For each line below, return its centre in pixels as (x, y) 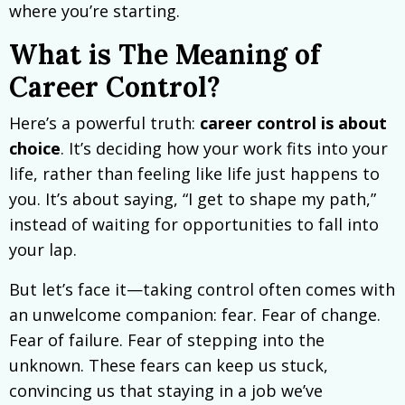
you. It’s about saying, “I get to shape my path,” (193, 199)
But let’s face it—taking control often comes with (202, 290)
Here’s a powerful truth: (104, 123)
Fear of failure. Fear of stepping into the (167, 340)
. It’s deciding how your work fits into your (224, 149)
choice (35, 149)
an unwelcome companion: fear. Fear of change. (195, 315)
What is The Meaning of (165, 55)
